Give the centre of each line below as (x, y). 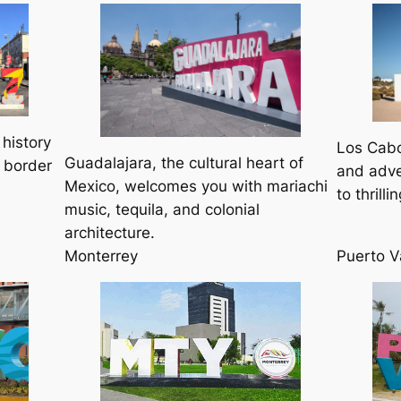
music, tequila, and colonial (162, 210)
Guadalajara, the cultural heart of (184, 163)
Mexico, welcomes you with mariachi (196, 187)
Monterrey (101, 256)
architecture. (110, 233)
